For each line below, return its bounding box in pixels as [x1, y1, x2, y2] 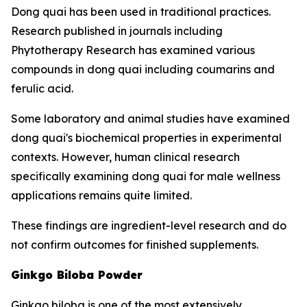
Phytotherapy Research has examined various [11, 43, 255, 57]
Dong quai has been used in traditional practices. [11, 5, 271, 19]
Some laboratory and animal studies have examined [11, 112, 290, 125]
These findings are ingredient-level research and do [11, 219, 286, 232]
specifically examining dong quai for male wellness [11, 169, 280, 183]
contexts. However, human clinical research [11, 150, 240, 164]
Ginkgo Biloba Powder [11, 268, 143, 282]
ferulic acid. [11, 82, 73, 95]
